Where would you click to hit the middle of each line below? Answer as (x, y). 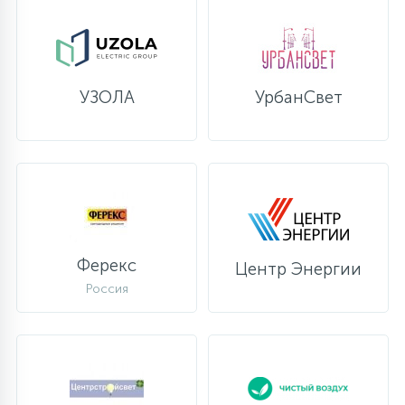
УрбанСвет (298, 97)
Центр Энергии (298, 269)
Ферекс (107, 265)
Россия (107, 289)
